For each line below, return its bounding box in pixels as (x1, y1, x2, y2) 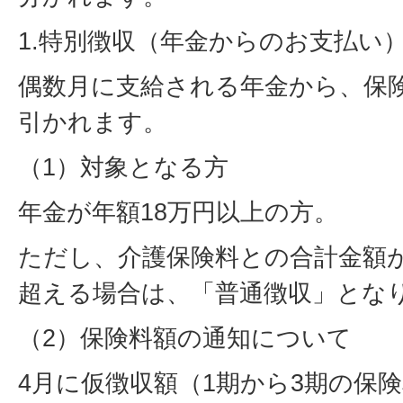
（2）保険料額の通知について (18, 323, 352, 352)
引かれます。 (18, 107, 167, 136)
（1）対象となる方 (18, 152, 228, 181)
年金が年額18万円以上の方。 (18, 197, 338, 226)
